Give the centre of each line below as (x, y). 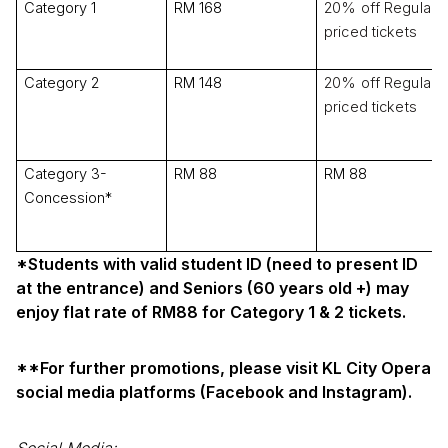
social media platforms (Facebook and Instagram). (214, 391)
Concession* (68, 197)
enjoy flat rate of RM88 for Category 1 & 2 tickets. (213, 311)
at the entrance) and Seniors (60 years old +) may (212, 287)
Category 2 (61, 82)
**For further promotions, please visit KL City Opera (223, 367)
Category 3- (65, 173)
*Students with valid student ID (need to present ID (217, 263)
